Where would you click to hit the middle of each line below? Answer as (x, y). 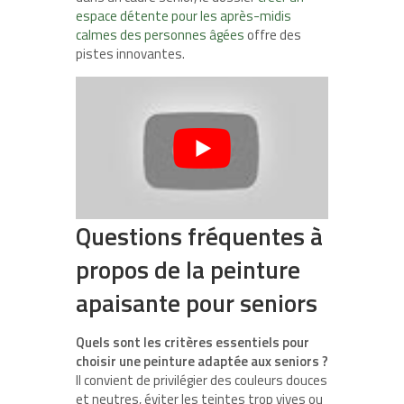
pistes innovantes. (130, 54)
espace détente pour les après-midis (184, 16)
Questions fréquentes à (199, 235)
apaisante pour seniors (197, 302)
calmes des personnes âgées (160, 35)
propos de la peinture (188, 269)
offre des (273, 35)
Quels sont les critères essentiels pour (193, 342)
